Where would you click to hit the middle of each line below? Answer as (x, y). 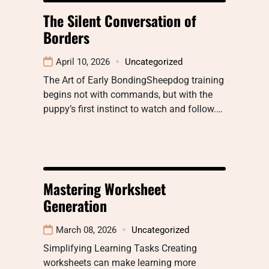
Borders (66, 37)
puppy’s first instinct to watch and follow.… (133, 109)
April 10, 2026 (83, 62)
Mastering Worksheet (104, 188)
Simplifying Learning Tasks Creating (120, 248)
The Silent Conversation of (120, 20)
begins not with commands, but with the (128, 94)
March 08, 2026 (86, 230)
